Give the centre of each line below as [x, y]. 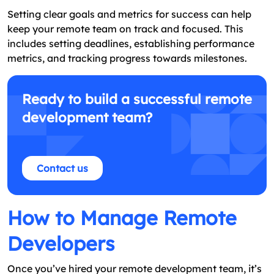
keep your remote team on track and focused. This [125, 29]
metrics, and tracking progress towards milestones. [127, 58]
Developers [61, 244]
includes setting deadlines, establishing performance [131, 44]
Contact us [62, 168]
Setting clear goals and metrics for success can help [129, 14]
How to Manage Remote [122, 218]
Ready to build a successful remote [137, 99]
